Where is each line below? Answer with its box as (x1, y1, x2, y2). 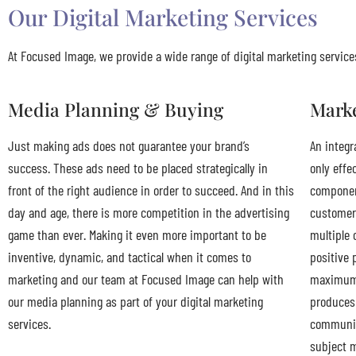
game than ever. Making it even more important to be (8, 225, 266, 243)
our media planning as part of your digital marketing (8, 292, 263, 310)
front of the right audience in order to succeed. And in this (8, 180, 294, 199)
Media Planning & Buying (8, 96, 223, 122)
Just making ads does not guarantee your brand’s (8, 136, 250, 154)
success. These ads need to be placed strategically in (8, 158, 268, 176)
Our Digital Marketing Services (8, 2, 318, 33)
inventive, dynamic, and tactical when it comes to (8, 247, 251, 265)
